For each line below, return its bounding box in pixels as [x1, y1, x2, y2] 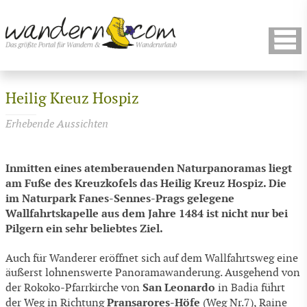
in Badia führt [215, 281, 285, 295]
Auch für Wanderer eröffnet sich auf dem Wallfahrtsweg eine [5, 251, 298, 265]
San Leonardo [143, 280, 215, 295]
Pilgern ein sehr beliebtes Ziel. [5, 221, 163, 236]
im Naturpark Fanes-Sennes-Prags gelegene [5, 191, 234, 206]
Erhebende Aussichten [5, 117, 108, 131]
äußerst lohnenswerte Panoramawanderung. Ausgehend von [5, 266, 300, 280]
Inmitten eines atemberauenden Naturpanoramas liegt [5, 161, 292, 176]
